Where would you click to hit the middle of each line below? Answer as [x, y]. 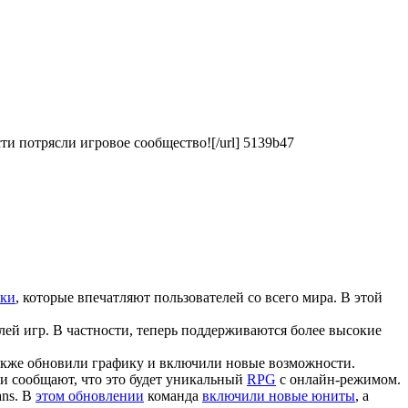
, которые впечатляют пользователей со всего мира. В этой [199, 297]
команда [173, 395]
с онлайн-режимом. [338, 379]
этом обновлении [90, 395]
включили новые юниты [279, 395]
